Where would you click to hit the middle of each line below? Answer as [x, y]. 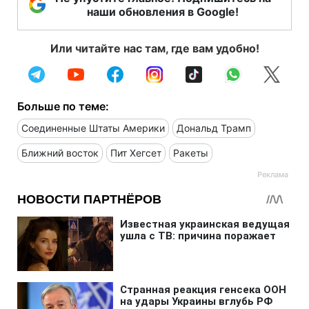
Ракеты [191, 152]
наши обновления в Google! [163, 11]
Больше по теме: [63, 106]
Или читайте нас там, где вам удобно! [154, 48]
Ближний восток [60, 152]
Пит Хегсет [136, 152]
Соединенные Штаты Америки [93, 128]
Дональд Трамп [214, 128]
